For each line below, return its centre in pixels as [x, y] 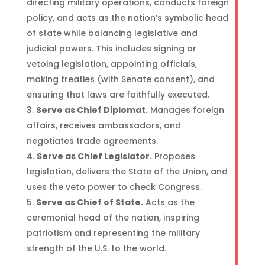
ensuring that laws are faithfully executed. [118, 95]
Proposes [173, 156]
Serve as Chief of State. [89, 202]
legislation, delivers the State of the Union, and [127, 172]
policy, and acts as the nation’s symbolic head [127, 18]
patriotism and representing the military [113, 233]
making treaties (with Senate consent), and [120, 79]
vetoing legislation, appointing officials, [112, 64]
